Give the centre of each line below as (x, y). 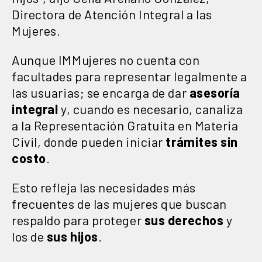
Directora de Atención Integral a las (112, 14)
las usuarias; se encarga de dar (101, 92)
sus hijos (72, 236)
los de (29, 236)
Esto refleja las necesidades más (104, 187)
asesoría (215, 92)
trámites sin (201, 141)
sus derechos (183, 220)
